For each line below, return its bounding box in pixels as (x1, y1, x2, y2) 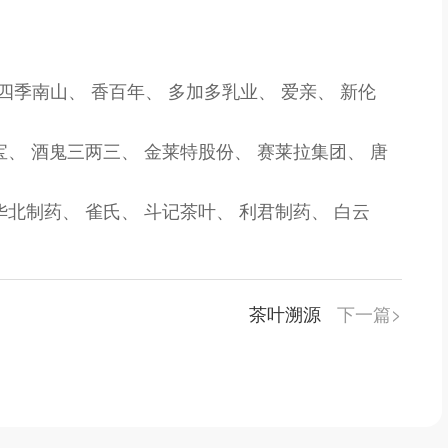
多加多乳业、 (168, 77, 281, 104)
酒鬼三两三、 (31, 137, 144, 164)
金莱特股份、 (144, 137, 257, 164)
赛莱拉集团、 (257, 137, 370, 164)
